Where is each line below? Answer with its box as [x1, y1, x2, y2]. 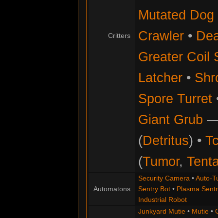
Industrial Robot [138, 196, 187, 204]
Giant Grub [138, 112, 203, 127]
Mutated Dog [138, 7, 214, 23]
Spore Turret [138, 91, 212, 107]
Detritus [142, 133, 189, 148]
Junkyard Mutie [138, 207, 185, 216]
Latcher [138, 70, 182, 86]
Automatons [93, 185, 130, 193]
